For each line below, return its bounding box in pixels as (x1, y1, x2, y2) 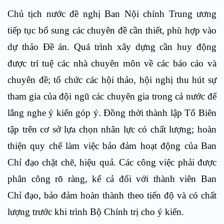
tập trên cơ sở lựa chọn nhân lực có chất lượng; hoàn (7, 123, 216, 134)
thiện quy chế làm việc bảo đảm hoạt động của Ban (7, 140, 216, 151)
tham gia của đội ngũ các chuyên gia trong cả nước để (7, 90, 216, 101)
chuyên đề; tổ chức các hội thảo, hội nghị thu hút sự (7, 74, 216, 85)
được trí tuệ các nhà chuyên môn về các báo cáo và (7, 57, 216, 68)
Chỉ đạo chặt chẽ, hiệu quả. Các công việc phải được (7, 156, 216, 167)
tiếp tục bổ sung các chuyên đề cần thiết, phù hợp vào (7, 24, 216, 35)
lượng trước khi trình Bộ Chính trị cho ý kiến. (7, 206, 184, 217)
